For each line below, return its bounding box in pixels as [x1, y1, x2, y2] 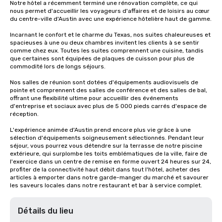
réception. [10, 111, 40, 117]
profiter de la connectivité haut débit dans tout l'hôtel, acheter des [10, 166, 200, 173]
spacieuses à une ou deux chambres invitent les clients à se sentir [10, 39, 199, 46]
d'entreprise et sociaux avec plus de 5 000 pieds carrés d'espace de [10, 103, 207, 110]
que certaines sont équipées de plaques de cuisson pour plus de [10, 55, 194, 62]
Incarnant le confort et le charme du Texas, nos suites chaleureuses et [10, 31, 211, 38]
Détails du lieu [18, 206, 73, 216]
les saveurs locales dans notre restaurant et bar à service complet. [10, 182, 202, 189]
